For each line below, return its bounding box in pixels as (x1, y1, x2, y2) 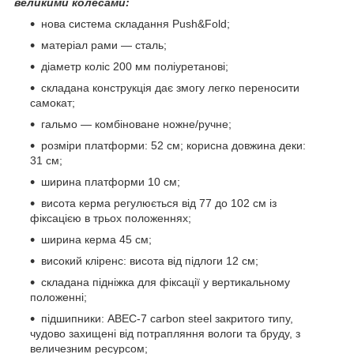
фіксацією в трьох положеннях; (30, 211, 191, 224)
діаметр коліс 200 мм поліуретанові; (41, 59, 228, 73)
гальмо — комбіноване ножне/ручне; (41, 117, 232, 130)
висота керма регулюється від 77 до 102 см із (41, 196, 277, 209)
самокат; (30, 96, 75, 109)
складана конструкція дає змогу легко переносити (41, 81, 299, 94)
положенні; (30, 290, 87, 303)
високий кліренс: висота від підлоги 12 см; (41, 254, 258, 267)
